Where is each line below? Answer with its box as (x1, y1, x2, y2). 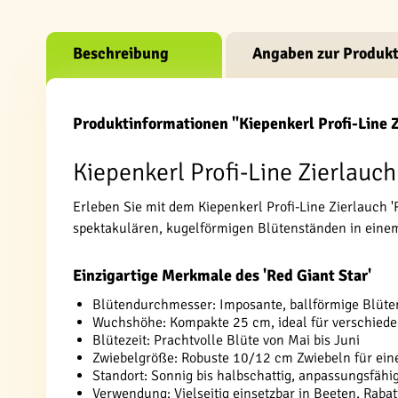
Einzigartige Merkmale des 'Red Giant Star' (73, 266, 371, 285)
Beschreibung (73, 44, 169, 63)
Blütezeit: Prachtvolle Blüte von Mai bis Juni (92, 331, 360, 349)
